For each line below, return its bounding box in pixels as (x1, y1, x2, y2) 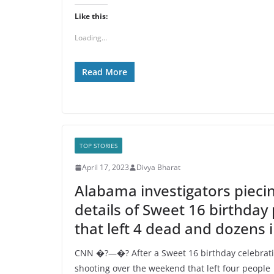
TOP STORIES (80, 141, 117, 150)
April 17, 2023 (82, 162, 129, 172)
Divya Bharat (136, 162, 180, 172)
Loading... (75, 32, 107, 43)
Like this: (75, 11, 108, 21)
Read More (82, 66, 127, 78)
